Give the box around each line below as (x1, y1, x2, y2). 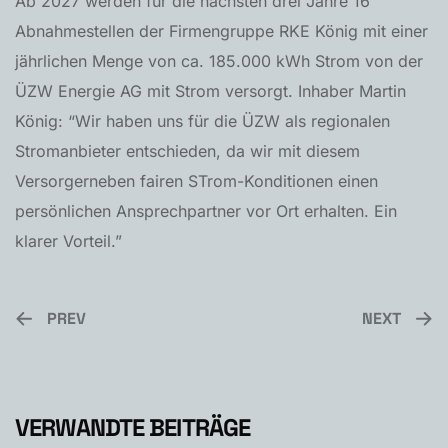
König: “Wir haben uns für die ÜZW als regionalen (15, 111, 390, 131)
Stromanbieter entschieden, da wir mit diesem (15, 141, 360, 161)
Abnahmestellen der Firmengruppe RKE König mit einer (15, 21, 428, 41)
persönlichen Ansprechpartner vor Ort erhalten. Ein (15, 201, 397, 221)
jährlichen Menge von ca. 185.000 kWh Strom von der (15, 51, 423, 71)
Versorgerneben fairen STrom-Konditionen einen (15, 171, 378, 191)
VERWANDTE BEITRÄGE (15, 412, 250, 444)
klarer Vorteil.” (15, 231, 122, 251)
